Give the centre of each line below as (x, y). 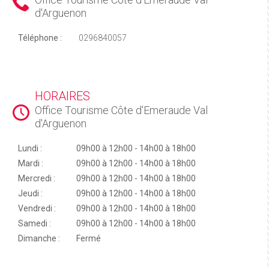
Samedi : (35, 224)
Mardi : (31, 164)
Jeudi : (30, 194)
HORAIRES (62, 96)
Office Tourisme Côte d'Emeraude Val (121, 110)
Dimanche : (39, 239)
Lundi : (30, 149)
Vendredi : (37, 209)
